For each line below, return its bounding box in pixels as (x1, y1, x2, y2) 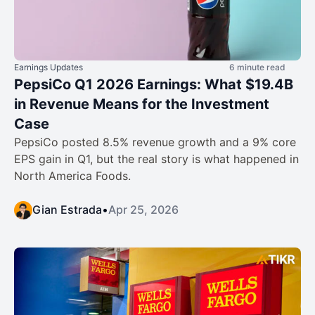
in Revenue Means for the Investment (14, 96, 269, 113)
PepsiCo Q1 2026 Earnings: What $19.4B (14, 76, 293, 94)
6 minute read (229, 62, 285, 73)
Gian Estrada (32, 202, 102, 217)
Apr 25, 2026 (108, 202, 179, 217)
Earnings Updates (14, 62, 83, 73)
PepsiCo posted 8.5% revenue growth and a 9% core (14, 135, 296, 150)
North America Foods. (14, 169, 131, 184)
